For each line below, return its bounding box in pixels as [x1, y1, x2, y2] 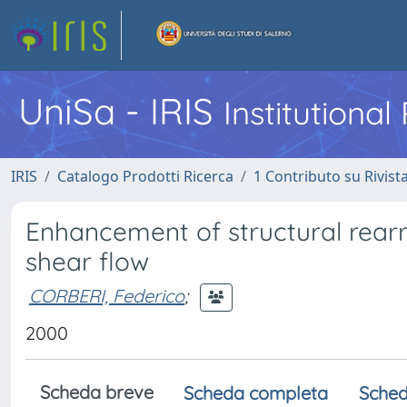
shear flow [25, 245, 149, 277]
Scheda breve [40, 381, 154, 403]
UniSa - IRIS [18, 88, 223, 134]
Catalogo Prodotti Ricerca [57, 166, 233, 186]
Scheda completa [184, 382, 328, 404]
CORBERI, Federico [29, 283, 184, 307]
